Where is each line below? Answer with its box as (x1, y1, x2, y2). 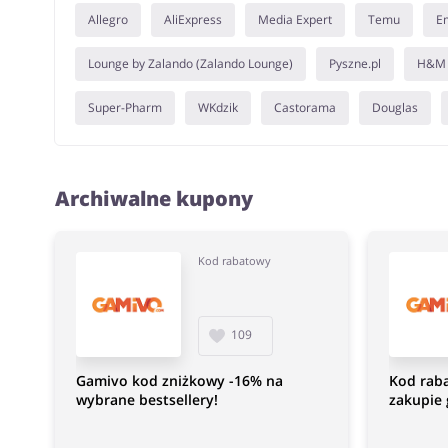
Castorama (273, 99, 336, 116)
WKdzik (197, 99, 238, 116)
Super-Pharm (87, 99, 162, 116)
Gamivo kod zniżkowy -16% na (75, 371, 283, 390)
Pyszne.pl (328, 55, 381, 72)
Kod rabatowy (197, 253, 271, 268)
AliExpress (163, 11, 222, 28)
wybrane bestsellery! (75, 390, 218, 409)
